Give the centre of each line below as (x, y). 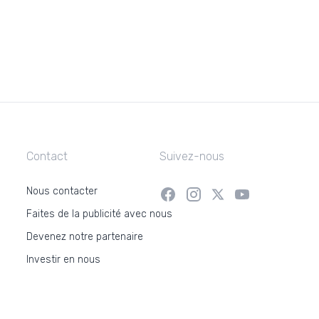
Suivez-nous (192, 156)
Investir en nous (64, 260)
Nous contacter (62, 191)
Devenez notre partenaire (85, 237)
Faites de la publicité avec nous (100, 214)
